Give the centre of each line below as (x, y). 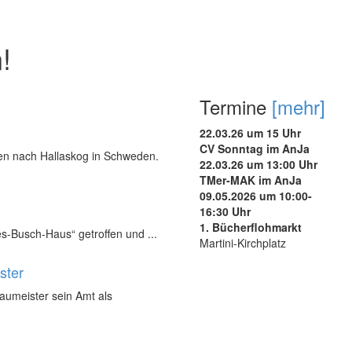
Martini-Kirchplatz (243, 242)
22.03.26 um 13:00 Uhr (258, 164)
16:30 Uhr (225, 211)
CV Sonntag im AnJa (255, 148)
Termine (236, 106)
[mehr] (299, 106)
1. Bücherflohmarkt (251, 227)
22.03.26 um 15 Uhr (250, 132)
